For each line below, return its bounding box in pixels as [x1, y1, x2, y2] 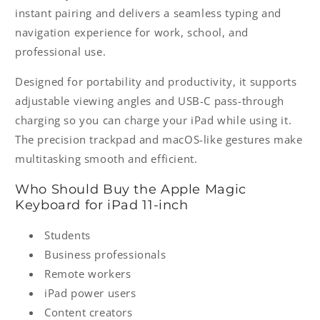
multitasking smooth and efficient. [15, 151, 198, 166]
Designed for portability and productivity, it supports [15, 74, 297, 89]
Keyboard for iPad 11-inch [15, 197, 189, 213]
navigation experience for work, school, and [15, 25, 249, 40]
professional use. [15, 44, 106, 59]
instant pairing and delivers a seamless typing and [15, 6, 282, 21]
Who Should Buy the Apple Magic [15, 181, 246, 197]
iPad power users [44, 286, 136, 301]
